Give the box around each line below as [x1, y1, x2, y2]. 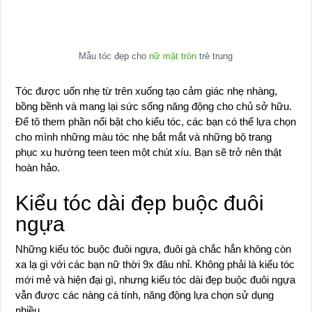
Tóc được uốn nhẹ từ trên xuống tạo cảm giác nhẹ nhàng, [15, 85, 278, 97]
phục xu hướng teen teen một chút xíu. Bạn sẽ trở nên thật [15, 146, 282, 158]
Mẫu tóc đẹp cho [79, 51, 150, 61]
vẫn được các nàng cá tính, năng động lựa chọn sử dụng [15, 289, 274, 301]
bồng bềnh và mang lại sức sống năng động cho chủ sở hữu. [15, 100, 292, 112]
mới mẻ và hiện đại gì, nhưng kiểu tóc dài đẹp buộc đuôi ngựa [15, 274, 296, 286]
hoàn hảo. [15, 162, 61, 173]
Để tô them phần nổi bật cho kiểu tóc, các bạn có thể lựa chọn [15, 116, 297, 127]
